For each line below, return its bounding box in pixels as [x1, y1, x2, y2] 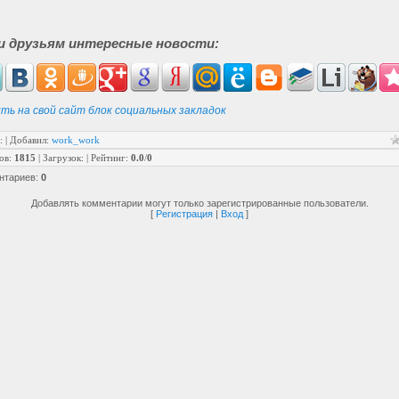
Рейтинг [91, 152, 126, 163]
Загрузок [43, 152, 81, 163]
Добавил [10, 134, 46, 145]
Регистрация [156, 208, 213, 219]
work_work [52, 134, 100, 145]
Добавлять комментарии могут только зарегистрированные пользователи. [30, 198, 369, 208]
